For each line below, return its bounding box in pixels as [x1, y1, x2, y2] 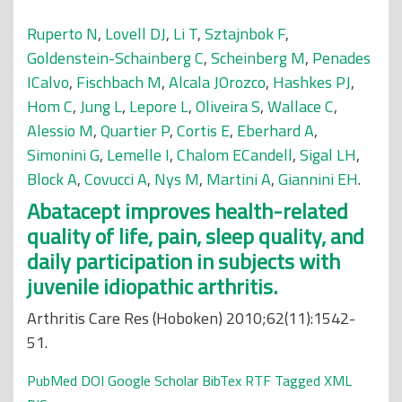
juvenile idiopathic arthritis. [27, 270, 277, 302]
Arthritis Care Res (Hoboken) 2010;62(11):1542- [27, 306, 355, 330]
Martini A [206, 167, 271, 191]
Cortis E [177, 118, 230, 143]
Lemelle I [107, 143, 170, 167]
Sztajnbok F [205, 22, 285, 46]
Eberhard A [237, 118, 314, 143]
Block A [27, 167, 77, 191]
